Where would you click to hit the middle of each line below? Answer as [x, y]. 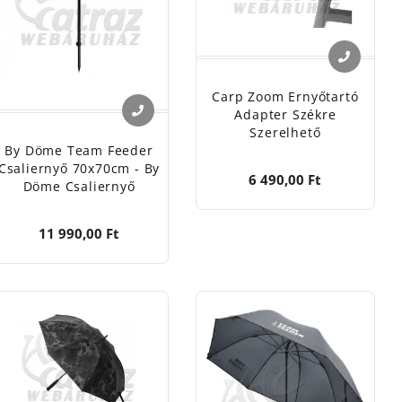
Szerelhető [285, 133]
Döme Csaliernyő [79, 187]
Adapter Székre [285, 115]
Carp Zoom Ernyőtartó [285, 97]
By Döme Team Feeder [79, 151]
